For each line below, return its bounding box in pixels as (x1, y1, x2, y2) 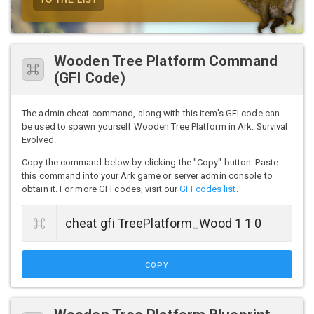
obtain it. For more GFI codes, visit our (22, 183, 180, 194)
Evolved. (22, 134, 56, 145)
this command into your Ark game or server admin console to (22, 170, 273, 181)
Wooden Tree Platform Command (54, 52, 278, 69)
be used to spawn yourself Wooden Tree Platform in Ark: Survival (22, 121, 288, 132)
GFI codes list (179, 183, 236, 194)
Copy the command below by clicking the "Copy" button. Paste (22, 156, 278, 168)
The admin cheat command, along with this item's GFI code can (22, 107, 280, 118)
